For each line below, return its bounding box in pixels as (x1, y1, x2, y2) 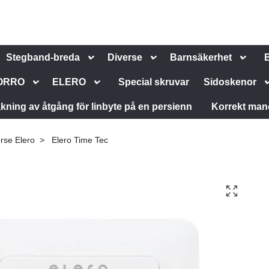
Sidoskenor (204, 77, 257, 87)
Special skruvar (118, 77, 190, 87)
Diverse (107, 52, 143, 62)
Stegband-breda (6, 52, 80, 62)
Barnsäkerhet (170, 52, 232, 62)
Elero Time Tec (49, 135, 108, 145)
